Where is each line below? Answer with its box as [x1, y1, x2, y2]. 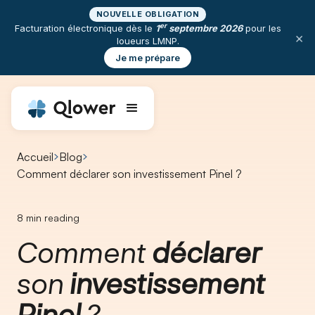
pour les [242, 22, 281, 34]
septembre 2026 [166, 22, 243, 34]
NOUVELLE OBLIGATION [96, 9, 200, 19]
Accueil [17, 150, 53, 164]
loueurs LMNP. [116, 35, 179, 46]
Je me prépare [115, 52, 180, 63]
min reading [23, 212, 79, 224]
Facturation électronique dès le [14, 22, 155, 34]
